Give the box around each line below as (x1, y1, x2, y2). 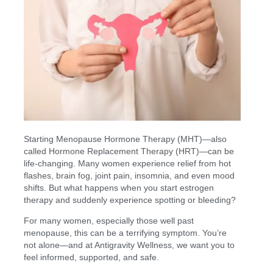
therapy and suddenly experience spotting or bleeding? (24, 194, 236, 205)
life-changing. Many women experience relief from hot (24, 158, 232, 168)
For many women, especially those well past (24, 215, 194, 225)
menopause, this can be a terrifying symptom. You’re (24, 227, 227, 238)
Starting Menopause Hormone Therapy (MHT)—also (24, 133, 227, 144)
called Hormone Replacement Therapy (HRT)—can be (24, 146, 235, 156)
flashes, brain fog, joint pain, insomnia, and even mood (24, 170, 235, 180)
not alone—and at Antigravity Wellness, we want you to (24, 239, 235, 250)
